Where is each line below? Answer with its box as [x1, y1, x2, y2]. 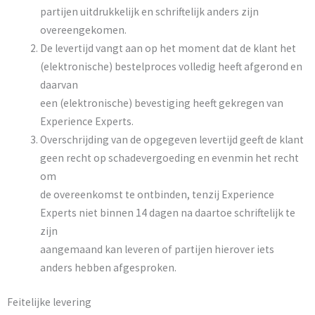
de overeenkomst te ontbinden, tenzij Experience [39, 187, 274, 201]
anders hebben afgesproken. [39, 260, 176, 274]
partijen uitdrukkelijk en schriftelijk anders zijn [39, 4, 259, 18]
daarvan [39, 77, 78, 91]
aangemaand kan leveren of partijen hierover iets [39, 242, 274, 256]
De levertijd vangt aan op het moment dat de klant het [39, 41, 296, 55]
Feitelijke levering [7, 295, 91, 309]
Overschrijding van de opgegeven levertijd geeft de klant [39, 132, 304, 146]
